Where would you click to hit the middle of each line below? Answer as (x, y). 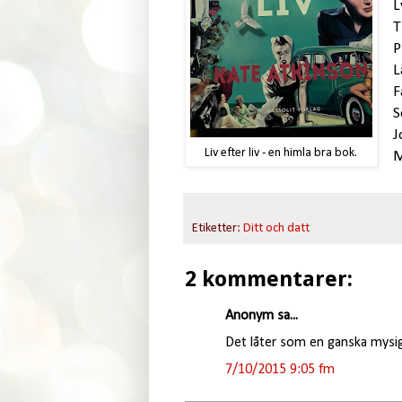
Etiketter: (217, 228)
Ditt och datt (276, 228)
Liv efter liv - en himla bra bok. (281, 153)
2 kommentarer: (268, 279)
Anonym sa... (261, 315)
